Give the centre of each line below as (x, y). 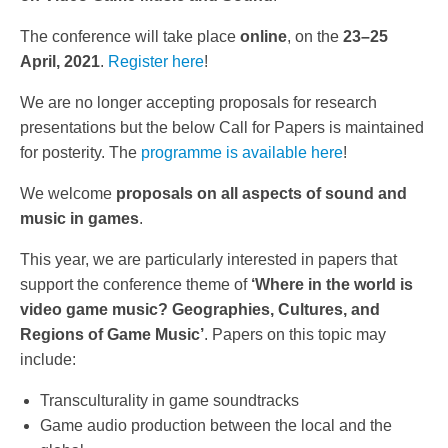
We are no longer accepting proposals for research (198, 103)
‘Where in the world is (332, 285)
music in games (79, 219)
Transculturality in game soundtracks (169, 401)
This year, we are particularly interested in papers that (208, 260)
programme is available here (242, 153)
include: (48, 360)
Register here (156, 62)
